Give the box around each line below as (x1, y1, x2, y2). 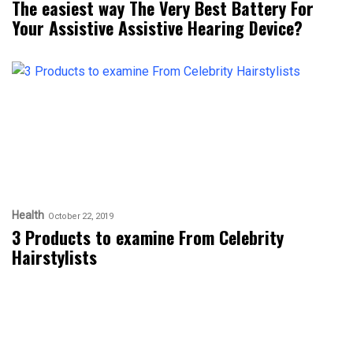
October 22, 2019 (48, 210, 113, 221)
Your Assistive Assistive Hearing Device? (12, 15, 303, 40)
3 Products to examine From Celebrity (12, 225, 284, 250)
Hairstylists (12, 244, 97, 269)
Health (12, 209, 44, 221)
